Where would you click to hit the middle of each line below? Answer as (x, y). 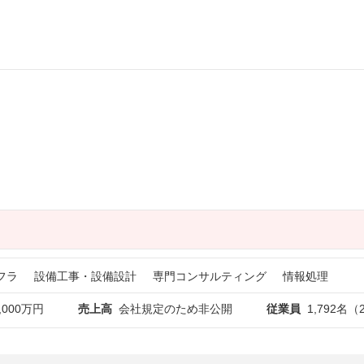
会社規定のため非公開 (175, 309)
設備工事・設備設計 (85, 276)
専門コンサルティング (210, 276)
